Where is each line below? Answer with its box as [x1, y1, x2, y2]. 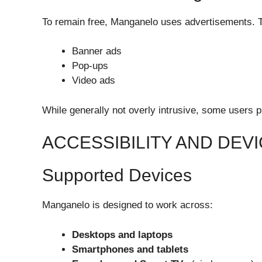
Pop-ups [72, 60, 108, 72]
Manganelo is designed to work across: [42, 199, 213, 211]
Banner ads [72, 46, 122, 57]
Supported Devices [42, 166, 192, 185]
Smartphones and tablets [72, 243, 188, 255]
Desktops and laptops [72, 229, 173, 240]
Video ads [72, 75, 115, 87]
